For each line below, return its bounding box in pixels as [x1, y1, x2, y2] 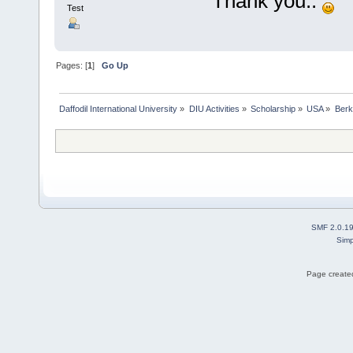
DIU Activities [188, 104, 240, 114]
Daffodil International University [59, 104, 178, 114]
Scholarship [250, 104, 295, 114]
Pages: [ [56, 61, 88, 71]
